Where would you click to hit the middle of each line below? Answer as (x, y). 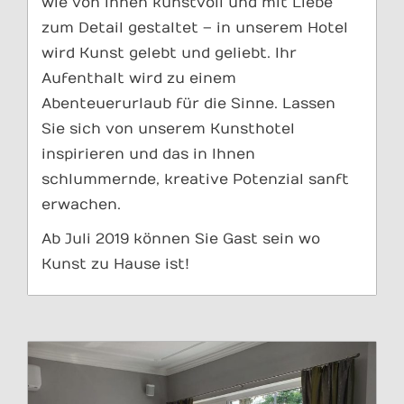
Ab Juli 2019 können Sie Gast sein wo (181, 239)
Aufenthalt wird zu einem (139, 79)
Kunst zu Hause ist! (115, 265)
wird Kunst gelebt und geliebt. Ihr (169, 54)
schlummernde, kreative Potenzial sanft (195, 180)
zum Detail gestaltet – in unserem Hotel (195, 28)
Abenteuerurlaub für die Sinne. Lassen (188, 104)
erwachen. (81, 205)
